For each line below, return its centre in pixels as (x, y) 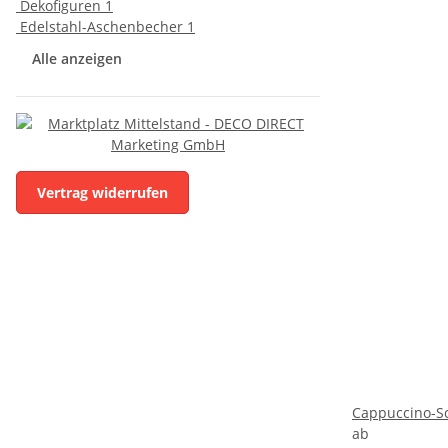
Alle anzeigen (77, 58)
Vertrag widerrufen (102, 192)
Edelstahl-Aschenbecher (101, 26)
